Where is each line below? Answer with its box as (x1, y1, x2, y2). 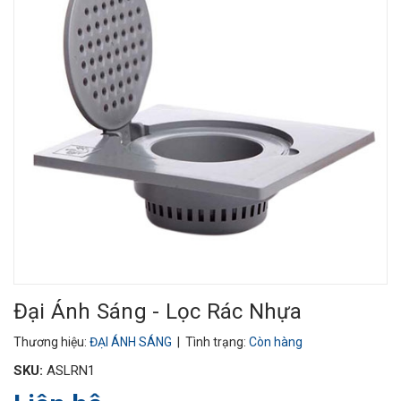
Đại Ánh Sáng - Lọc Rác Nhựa (13, 299, 303, 324)
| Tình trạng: (175, 335, 249, 349)
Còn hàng (249, 335, 303, 349)
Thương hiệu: (13, 335, 90, 349)
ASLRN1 (47, 363, 95, 379)
